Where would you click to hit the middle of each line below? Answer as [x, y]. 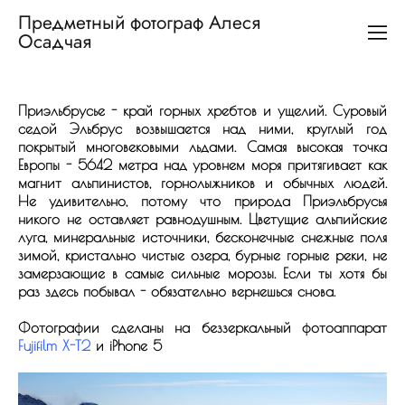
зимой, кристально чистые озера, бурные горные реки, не [202, 255]
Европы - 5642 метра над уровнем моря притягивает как [202, 165]
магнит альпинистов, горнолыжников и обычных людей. [202, 183]
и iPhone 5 [126, 345]
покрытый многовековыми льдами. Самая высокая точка [202, 146]
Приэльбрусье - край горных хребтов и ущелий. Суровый [202, 110]
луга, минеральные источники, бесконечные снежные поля [202, 237]
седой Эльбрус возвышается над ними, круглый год [202, 128]
